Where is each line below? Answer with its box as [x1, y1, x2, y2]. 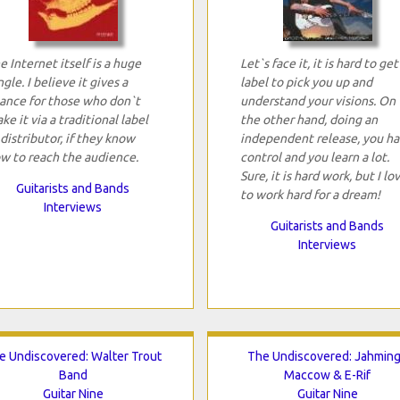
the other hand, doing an [239, 112, 378, 127]
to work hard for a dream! [239, 187, 380, 202]
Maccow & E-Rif [284, 367, 371, 382]
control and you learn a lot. [239, 149, 389, 164]
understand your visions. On [239, 93, 396, 108]
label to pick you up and [239, 74, 372, 89]
